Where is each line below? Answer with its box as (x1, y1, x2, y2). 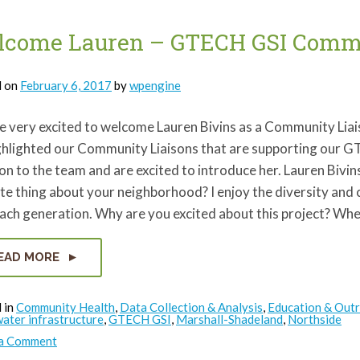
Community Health (16, 300, 115, 315)
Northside (288, 312, 342, 327)
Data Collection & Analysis (120, 300, 263, 315)
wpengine (129, 78, 181, 93)
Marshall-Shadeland (176, 312, 283, 327)
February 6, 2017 (20, 78, 112, 93)
